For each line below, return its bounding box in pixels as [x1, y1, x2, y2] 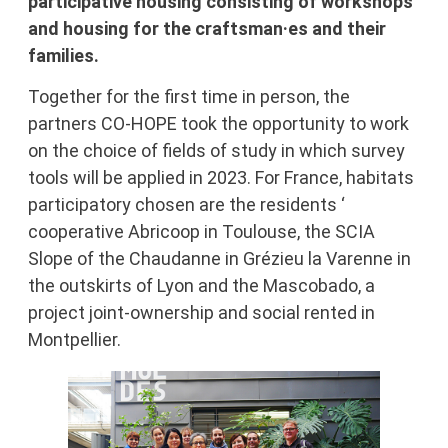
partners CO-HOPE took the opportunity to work [27, 113, 409, 135]
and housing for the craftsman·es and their [27, 17, 386, 39]
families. [27, 44, 99, 66]
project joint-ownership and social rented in [27, 302, 375, 324]
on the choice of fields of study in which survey [27, 140, 405, 162]
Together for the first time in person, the [27, 86, 350, 108]
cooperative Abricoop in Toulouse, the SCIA [27, 221, 375, 243]
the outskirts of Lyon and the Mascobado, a [27, 275, 375, 297]
